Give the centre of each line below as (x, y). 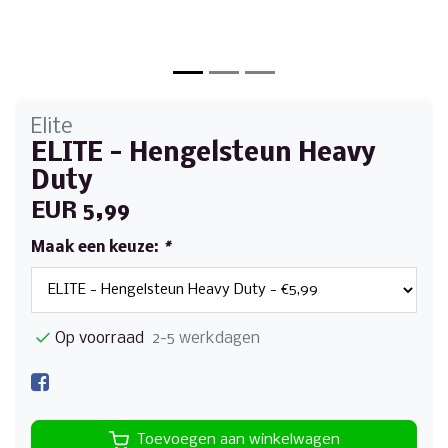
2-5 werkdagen (206, 338)
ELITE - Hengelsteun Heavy (203, 154)
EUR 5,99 (80, 211)
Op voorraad (99, 338)
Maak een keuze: (97, 247)
